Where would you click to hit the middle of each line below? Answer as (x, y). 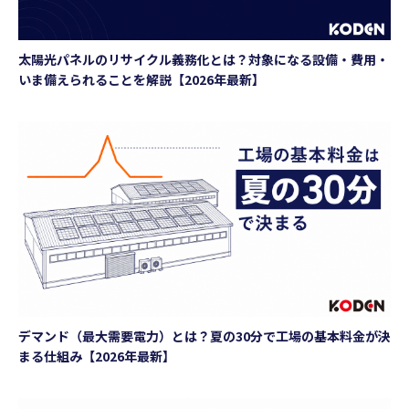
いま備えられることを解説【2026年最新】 (142, 79)
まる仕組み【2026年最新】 (97, 356)
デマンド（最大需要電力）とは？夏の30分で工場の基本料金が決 (204, 336)
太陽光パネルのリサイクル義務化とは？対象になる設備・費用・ (204, 59)
